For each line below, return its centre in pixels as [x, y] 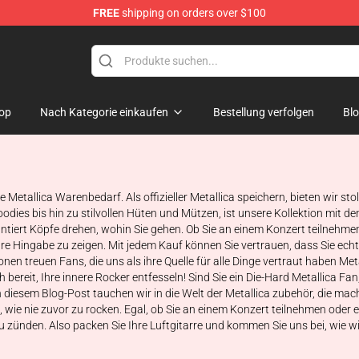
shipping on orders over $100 [193, 13]
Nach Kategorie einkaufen [104, 112]
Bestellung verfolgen [264, 112]
